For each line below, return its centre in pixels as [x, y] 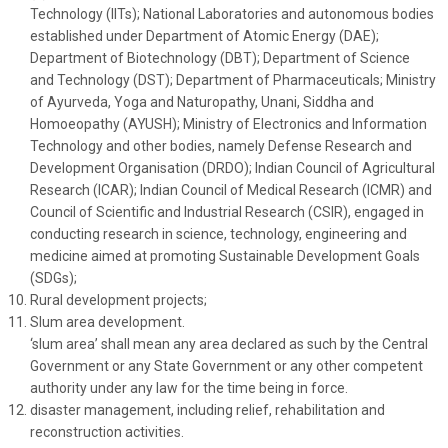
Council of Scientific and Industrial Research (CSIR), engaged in [227, 212]
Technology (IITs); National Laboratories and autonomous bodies [232, 14]
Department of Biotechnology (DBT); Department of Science [220, 58]
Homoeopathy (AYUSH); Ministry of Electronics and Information [228, 124]
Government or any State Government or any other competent [226, 366]
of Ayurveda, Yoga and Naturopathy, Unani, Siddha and [202, 102]
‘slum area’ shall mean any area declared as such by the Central [229, 344]
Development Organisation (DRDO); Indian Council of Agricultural [232, 168]
